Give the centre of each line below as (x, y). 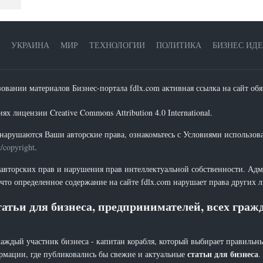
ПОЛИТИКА (179, 45)
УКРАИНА (30, 45)
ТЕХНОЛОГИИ (117, 45)
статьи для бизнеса (223, 254)
